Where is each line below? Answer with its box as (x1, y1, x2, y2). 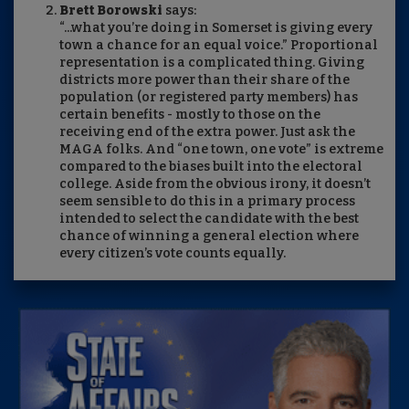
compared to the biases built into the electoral (59, 159, 362, 175)
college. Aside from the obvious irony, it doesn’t (59, 176, 371, 193)
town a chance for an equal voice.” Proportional (59, 37, 378, 54)
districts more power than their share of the (59, 72, 350, 89)
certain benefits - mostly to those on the (59, 107, 320, 123)
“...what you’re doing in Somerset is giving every (59, 20, 372, 37)
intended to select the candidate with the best (59, 211, 359, 227)
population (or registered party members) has (59, 89, 358, 106)
